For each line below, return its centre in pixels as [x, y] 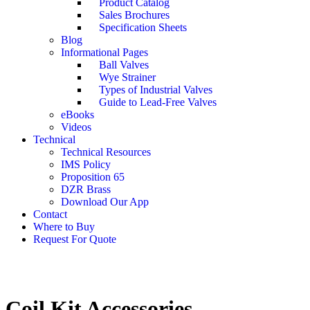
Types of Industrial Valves [156, 89]
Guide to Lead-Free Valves [158, 102]
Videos [76, 127]
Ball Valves [124, 64]
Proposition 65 [93, 176]
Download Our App [105, 201]
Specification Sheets [143, 27]
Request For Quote [75, 239]
